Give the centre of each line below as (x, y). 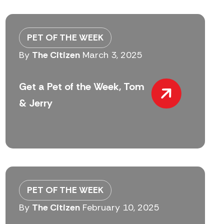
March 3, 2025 (113, 55)
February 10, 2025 (121, 208)
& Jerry (36, 103)
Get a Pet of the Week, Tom (82, 86)
